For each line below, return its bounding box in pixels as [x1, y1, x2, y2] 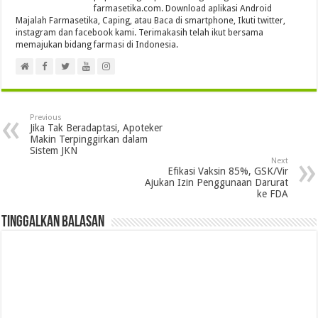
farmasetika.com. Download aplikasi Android [94, 3, 273, 13]
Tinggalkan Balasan [1, 214, 105, 231]
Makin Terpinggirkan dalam [30, 133, 148, 145]
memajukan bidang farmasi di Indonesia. [16, 39, 179, 50]
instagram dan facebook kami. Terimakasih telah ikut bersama [16, 27, 264, 38]
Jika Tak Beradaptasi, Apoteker [30, 121, 163, 133]
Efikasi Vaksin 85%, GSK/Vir [167, 165, 288, 177]
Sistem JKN [30, 144, 78, 156]
